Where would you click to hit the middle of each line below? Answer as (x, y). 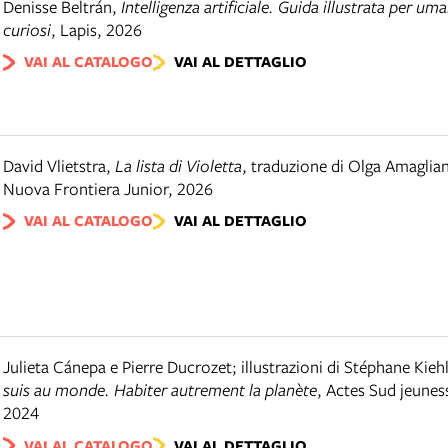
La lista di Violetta (178, 166)
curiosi (27, 29)
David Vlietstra (54, 166)
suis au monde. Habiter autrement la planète (160, 390)
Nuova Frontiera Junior (85, 189)
